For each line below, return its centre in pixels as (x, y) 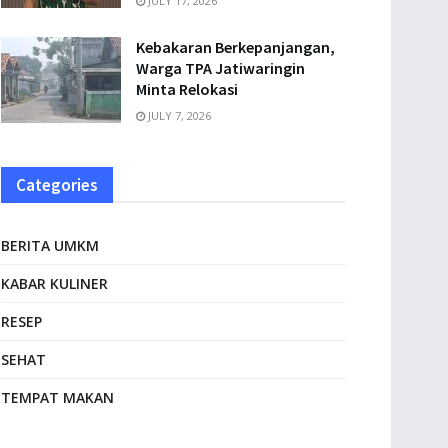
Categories (57, 185)
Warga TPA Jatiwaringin (220, 68)
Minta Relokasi (187, 89)
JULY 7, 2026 (178, 115)
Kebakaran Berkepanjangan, (235, 47)
